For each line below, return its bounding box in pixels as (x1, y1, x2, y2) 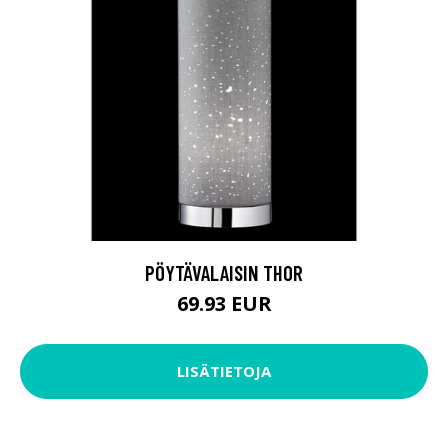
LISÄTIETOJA (177, 361, 271, 382)
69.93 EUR (176, 289, 272, 317)
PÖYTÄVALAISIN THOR (145, 259, 303, 285)
